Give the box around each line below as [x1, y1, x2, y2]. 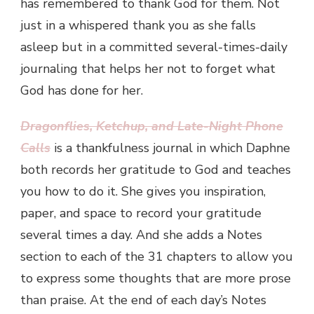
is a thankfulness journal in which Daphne [54, 139, 290, 156]
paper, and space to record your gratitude [20, 204, 261, 221]
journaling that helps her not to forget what [20, 60, 275, 77]
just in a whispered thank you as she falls [20, 16, 256, 34]
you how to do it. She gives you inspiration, [20, 182, 266, 200]
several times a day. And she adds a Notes [20, 226, 262, 243]
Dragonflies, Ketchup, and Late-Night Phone [20, 117, 283, 135]
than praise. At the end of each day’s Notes [20, 291, 266, 308]
